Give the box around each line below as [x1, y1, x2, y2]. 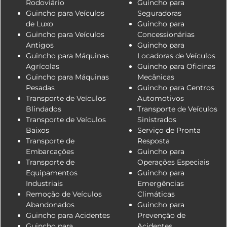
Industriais [26, 178, 63, 188]
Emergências [137, 178, 184, 188]
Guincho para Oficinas [137, 61, 215, 71]
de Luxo [26, 19, 53, 28]
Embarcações [26, 146, 74, 156]
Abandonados [26, 200, 74, 209]
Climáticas [137, 189, 175, 199]
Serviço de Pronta [137, 125, 201, 135]
